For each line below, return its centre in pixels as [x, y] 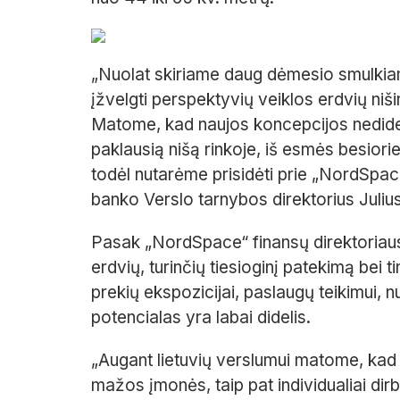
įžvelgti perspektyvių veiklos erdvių [231, 100]
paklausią [130, 150]
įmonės [178, 386]
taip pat [246, 386]
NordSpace [196, 243]
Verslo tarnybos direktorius [251, 200]
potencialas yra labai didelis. [201, 318]
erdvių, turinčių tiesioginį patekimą [223, 268]
